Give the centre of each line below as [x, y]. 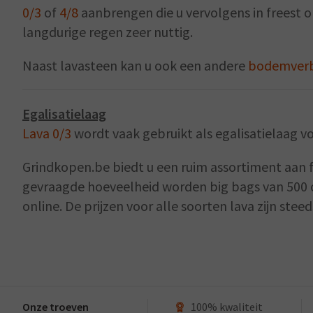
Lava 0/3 [47, 133]
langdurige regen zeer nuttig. [108, 32]
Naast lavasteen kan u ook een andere [135, 65]
